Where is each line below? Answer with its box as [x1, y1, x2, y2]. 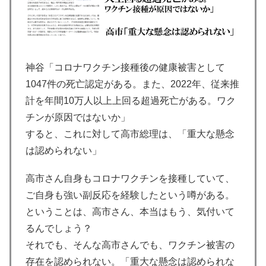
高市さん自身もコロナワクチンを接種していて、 [26, 173, 235, 184]
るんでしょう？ [26, 223, 92, 234]
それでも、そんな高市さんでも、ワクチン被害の [26, 240, 235, 251]
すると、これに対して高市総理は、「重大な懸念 [26, 128, 235, 139]
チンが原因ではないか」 [26, 112, 130, 122]
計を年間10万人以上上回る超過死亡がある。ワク [26, 95, 236, 106]
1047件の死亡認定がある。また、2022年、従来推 [26, 78, 239, 89]
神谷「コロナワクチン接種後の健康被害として [26, 62, 225, 72]
